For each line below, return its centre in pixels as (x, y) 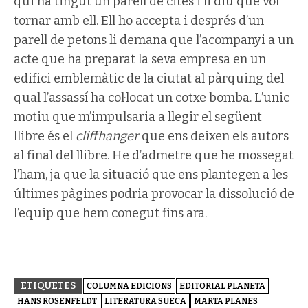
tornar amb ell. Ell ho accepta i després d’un (139, 21)
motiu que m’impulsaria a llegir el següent (138, 117)
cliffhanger (107, 136)
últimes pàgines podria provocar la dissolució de (154, 194)
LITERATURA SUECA (145, 301)
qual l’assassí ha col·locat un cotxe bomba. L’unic (152, 98)
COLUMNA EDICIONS (129, 286)
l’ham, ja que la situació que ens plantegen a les (151, 175)
